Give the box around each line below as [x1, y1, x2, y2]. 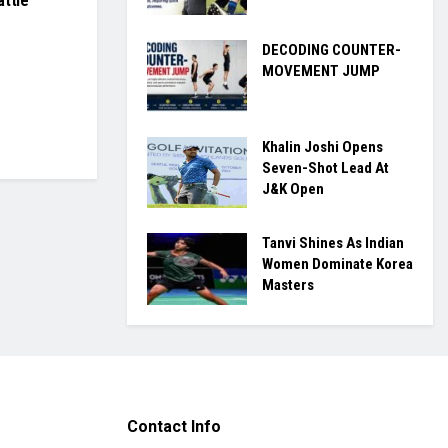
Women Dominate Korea [262, 255, 413, 274]
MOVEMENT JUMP [262, 62, 380, 81]
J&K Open [262, 179, 324, 198]
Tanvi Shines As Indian [262, 234, 404, 253]
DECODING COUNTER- [262, 41, 401, 60]
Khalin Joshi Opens [262, 137, 383, 156]
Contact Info [127, 416, 221, 436]
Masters [262, 276, 314, 295]
